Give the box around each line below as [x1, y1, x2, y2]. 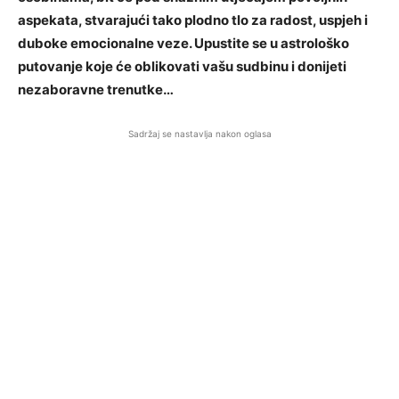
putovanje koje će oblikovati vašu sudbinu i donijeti [18, 58, 346, 75]
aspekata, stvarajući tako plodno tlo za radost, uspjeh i [18, 12, 368, 28]
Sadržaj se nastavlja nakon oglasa [127, 128, 272, 139]
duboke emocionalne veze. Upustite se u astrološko [18, 35, 349, 52]
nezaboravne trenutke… [18, 81, 174, 98]
